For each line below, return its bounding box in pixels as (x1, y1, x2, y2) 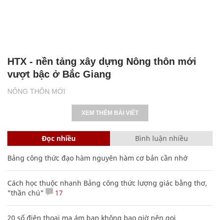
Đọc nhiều (42, 133, 76, 143)
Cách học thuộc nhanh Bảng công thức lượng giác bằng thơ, (7, 178, 207, 188)
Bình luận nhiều (135, 133, 188, 143)
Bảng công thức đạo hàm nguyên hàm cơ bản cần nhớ (7, 153, 188, 163)
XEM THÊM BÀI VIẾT (82, 109, 138, 116)
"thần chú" (7, 188, 44, 197)
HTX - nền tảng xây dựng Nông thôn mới (7, 55, 196, 67)
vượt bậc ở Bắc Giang (7, 68, 111, 80)
